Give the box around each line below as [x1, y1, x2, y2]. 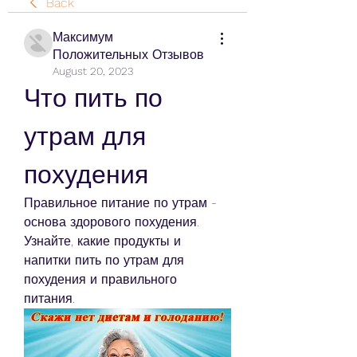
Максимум [53, 29, 113, 45]
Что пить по [24, 83, 163, 113]
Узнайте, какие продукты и [24, 233, 181, 249]
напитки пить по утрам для [24, 253, 184, 268]
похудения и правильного [24, 272, 177, 287]
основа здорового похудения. [24, 214, 199, 229]
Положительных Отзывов [53, 47, 204, 62]
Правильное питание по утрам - [24, 195, 217, 210]
